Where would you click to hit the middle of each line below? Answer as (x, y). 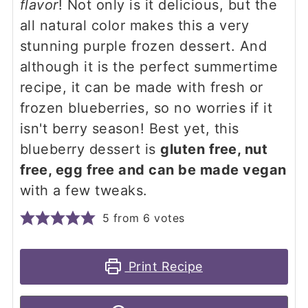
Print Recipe (164, 266)
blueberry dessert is (90, 149)
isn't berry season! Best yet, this (129, 128)
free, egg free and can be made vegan (153, 169)
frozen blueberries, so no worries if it (146, 108)
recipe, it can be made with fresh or (141, 87)
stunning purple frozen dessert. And (143, 46)
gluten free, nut (214, 149)
